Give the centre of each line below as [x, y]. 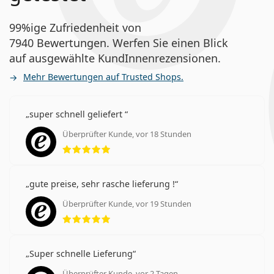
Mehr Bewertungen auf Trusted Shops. [103, 76]
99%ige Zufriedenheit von [75, 27]
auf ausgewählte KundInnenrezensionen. [115, 58]
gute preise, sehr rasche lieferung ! [102, 183]
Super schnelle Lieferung [81, 253]
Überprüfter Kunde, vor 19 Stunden [127, 203]
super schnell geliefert [77, 114]
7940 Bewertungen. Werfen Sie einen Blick [119, 43]
